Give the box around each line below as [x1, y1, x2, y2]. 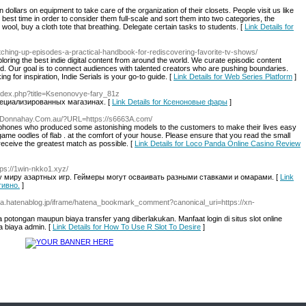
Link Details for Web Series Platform [173, 72, 292, 81]
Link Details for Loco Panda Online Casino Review [135, 139, 301, 148]
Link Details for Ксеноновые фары [112, 98, 227, 106]
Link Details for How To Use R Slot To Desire [53, 223, 201, 231]
